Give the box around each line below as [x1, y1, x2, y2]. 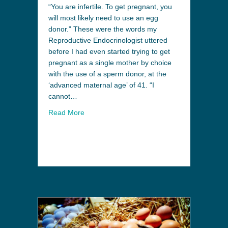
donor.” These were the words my [48, 24, 157, 33]
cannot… [48, 92, 77, 100]
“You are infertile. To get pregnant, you [48, 2, 172, 11]
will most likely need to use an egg [48, 13, 158, 22]
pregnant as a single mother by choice [48, 58, 172, 67]
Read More [48, 108, 84, 117]
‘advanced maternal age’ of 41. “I [48, 80, 154, 89]
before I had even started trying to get [48, 47, 170, 55]
